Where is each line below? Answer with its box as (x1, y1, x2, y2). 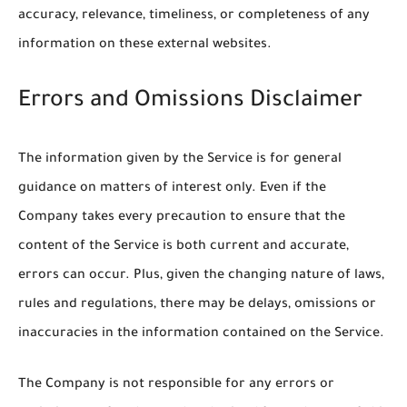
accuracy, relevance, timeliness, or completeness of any (18, 8, 370, 24)
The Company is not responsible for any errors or (18, 378, 334, 393)
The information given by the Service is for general (18, 153, 342, 168)
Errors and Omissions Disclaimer (18, 90, 362, 115)
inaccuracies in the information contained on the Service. (18, 327, 384, 342)
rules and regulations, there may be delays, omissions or (18, 298, 376, 313)
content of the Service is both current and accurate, (18, 240, 349, 255)
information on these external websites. (18, 37, 272, 53)
